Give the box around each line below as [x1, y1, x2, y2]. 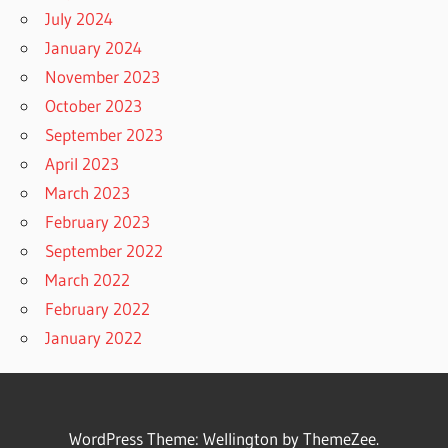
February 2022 [45, 297, 151, 319]
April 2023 [45, 152, 120, 174]
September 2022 [45, 239, 164, 261]
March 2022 [45, 268, 131, 290]
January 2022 [45, 326, 143, 348]
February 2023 [45, 210, 151, 232]
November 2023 [45, 65, 161, 87]
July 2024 [45, 7, 114, 29]
